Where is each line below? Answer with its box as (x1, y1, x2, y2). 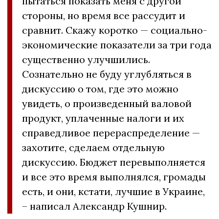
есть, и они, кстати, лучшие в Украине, (22, 185, 205, 197)
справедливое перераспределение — (22, 127, 200, 139)
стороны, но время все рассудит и (22, 9, 185, 22)
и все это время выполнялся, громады (22, 171, 206, 183)
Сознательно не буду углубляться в (22, 68, 192, 80)
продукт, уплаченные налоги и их (22, 112, 184, 124)
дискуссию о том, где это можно (22, 83, 178, 95)
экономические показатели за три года (22, 39, 212, 51)
